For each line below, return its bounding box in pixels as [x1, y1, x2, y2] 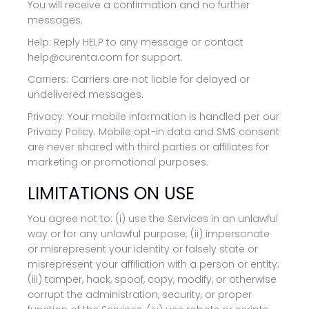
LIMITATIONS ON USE [28, 181, 195, 206]
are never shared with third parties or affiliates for [28, 140, 269, 154]
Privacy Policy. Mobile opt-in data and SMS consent [28, 125, 279, 139]
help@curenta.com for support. [28, 50, 183, 64]
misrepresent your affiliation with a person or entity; [28, 257, 279, 271]
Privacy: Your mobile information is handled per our [28, 110, 279, 123]
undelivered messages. [28, 88, 143, 101]
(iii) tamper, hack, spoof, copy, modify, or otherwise [28, 272, 277, 286]
